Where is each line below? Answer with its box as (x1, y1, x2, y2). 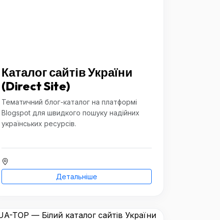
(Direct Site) (1, 79, 70, 93)
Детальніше (56, 172, 97, 181)
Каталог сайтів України (1, 65, 133, 80)
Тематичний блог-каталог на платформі (1, 98, 137, 106)
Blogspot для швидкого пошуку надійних (1, 109, 139, 117)
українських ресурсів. (1, 119, 76, 128)
